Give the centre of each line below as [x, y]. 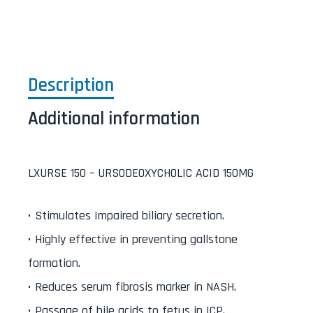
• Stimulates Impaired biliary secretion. [126, 216]
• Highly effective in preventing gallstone [133, 240]
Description [71, 86]
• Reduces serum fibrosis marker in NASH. [132, 287]
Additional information [114, 119]
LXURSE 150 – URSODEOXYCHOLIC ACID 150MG [141, 173]
